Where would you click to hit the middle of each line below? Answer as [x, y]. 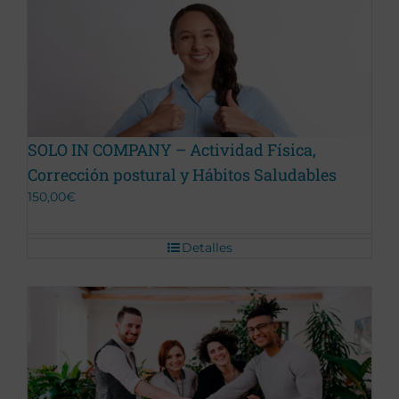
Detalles [207, 247]
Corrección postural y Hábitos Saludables [182, 174]
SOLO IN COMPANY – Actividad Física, [172, 149]
